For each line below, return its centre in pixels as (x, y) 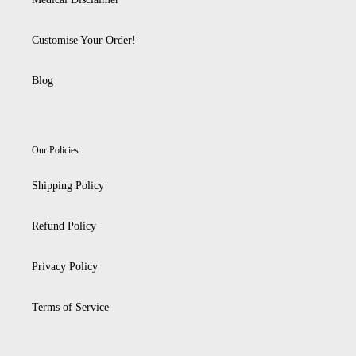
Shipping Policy (68, 186)
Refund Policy (64, 226)
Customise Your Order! (84, 40)
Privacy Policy (65, 267)
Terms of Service (70, 308)
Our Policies (55, 150)
